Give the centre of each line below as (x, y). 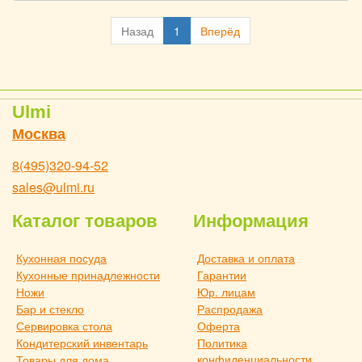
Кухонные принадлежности (88, 275)
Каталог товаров (85, 221)
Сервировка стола (64, 326)
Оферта (219, 326)
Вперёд (220, 31)
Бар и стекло (50, 309)
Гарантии (222, 275)
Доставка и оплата (246, 258)
